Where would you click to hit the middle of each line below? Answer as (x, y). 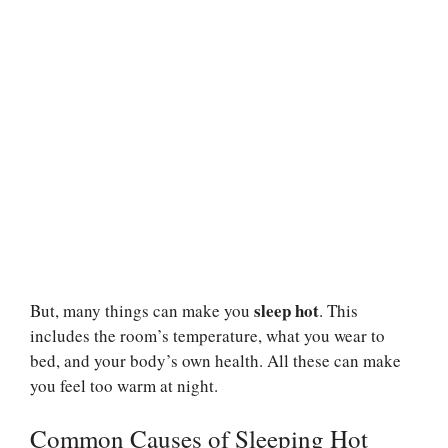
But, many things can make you (142, 311)
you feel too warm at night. (124, 386)
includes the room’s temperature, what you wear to (207, 336)
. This (338, 311)
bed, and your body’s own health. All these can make (215, 361)
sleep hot (286, 311)
